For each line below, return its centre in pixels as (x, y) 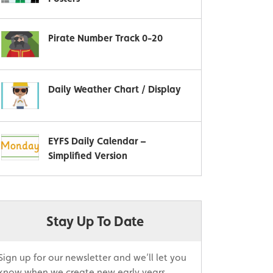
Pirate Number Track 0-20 (105, 38)
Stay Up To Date (95, 221)
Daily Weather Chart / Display (115, 90)
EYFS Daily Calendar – (97, 141)
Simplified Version (88, 155)
